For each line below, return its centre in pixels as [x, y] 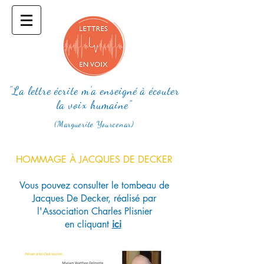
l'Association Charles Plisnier [94, 211]
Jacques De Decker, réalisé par [94, 198]
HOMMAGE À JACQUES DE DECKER [94, 159]
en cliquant [88, 224]
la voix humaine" [94, 105]
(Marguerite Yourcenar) [94, 124]
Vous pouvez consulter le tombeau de [94, 185]
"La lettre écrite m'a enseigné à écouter [94, 91]
